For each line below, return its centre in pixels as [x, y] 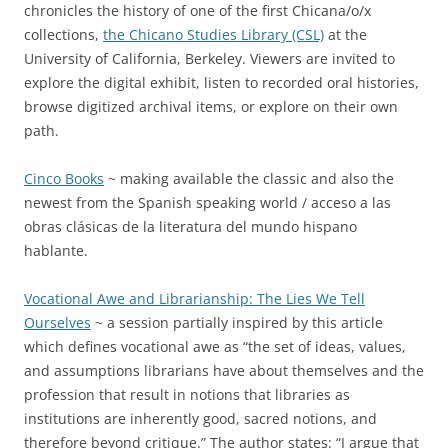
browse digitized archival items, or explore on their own [211, 106]
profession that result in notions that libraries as [187, 394]
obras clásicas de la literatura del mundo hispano [190, 226]
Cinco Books [64, 178]
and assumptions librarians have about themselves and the [224, 370]
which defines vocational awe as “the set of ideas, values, [215, 346]
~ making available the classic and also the [249, 178]
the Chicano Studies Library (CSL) [213, 34]
